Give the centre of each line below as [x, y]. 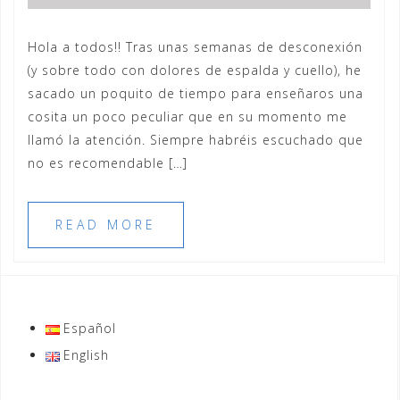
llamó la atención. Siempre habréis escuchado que [196, 140]
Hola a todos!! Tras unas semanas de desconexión [195, 47]
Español [90, 328]
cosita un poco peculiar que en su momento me [187, 117]
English [87, 355]
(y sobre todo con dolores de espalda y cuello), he [195, 70]
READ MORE [106, 225]
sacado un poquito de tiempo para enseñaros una [196, 93]
